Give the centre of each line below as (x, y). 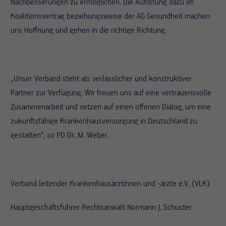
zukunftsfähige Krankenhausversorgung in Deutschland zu (104, 121)
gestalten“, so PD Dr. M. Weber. (60, 135)
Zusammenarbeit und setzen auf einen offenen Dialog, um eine (111, 107)
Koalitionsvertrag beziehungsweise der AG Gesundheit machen (110, 16)
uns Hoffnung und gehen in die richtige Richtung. (89, 31)
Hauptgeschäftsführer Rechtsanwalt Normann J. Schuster (101, 208)
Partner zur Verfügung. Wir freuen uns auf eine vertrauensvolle (111, 93)
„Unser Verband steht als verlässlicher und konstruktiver (101, 79)
